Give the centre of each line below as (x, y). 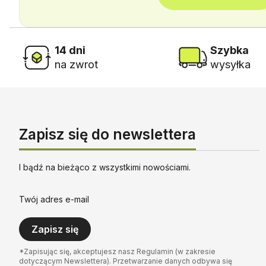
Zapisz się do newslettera (107, 134)
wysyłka (231, 64)
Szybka (230, 50)
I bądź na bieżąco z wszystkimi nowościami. (105, 167)
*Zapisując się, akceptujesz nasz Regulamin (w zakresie (117, 251)
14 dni (70, 50)
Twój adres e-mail (54, 199)
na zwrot (76, 64)
